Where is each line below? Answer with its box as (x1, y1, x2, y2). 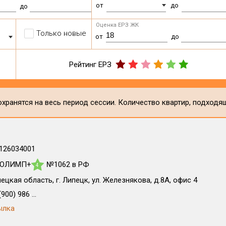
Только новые (36, 29, 87, 38)
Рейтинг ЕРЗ (69, 60, 112, 69)
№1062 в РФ (46, 160, 89, 169)
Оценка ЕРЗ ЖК (96, 22, 139, 28)
